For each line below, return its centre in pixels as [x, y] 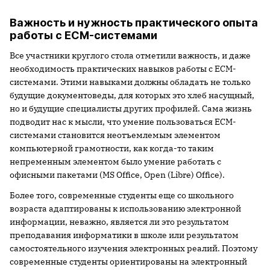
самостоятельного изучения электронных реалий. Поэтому [133, 248]
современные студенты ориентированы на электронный [128, 262]
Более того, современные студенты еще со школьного [122, 195]
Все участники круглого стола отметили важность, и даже [130, 55]
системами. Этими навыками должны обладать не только [130, 82]
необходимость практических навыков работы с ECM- [123, 69]
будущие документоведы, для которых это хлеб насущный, [132, 95]
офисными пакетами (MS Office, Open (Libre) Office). [117, 175]
